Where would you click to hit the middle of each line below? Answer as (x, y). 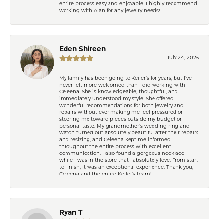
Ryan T (71, 213)
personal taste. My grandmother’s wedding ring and (124, 126)
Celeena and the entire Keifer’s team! (105, 174)
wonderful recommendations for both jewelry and (121, 106)
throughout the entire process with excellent (115, 147)
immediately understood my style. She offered (116, 99)
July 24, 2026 (183, 58)
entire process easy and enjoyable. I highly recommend (128, 4)
